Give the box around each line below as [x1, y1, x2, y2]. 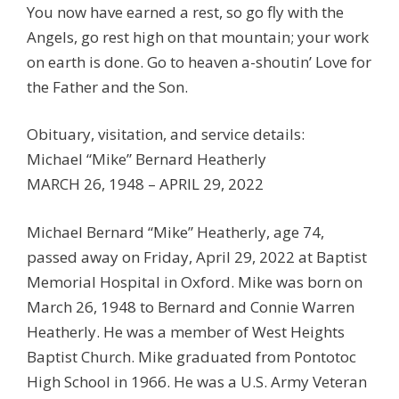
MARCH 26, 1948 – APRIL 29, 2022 [27, 174, 264, 194]
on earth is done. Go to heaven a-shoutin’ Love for [27, 51, 371, 72]
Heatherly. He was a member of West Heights [27, 321, 345, 342]
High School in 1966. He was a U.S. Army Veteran [27, 370, 367, 392]
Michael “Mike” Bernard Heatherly [27, 149, 266, 169]
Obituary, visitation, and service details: [27, 124, 305, 144]
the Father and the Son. [27, 76, 188, 97]
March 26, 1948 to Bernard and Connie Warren [27, 296, 354, 317]
